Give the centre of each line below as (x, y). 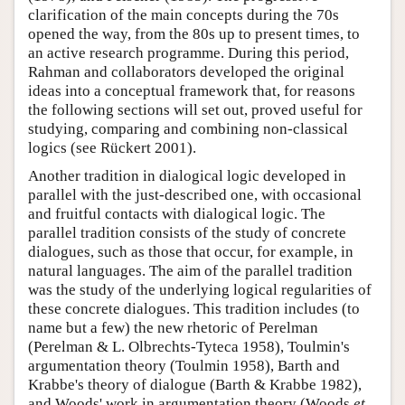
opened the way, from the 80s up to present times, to (194, 34)
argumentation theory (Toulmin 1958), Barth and (184, 366)
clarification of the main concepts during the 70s (184, 15)
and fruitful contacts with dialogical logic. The (177, 214)
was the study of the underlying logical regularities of (200, 290)
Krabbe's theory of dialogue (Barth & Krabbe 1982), (195, 385)
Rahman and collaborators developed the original (186, 72)
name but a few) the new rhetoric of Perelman (173, 328)
